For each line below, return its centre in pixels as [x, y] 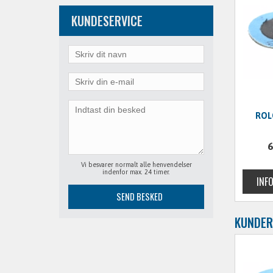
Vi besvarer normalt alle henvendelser [136, 165]
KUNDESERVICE [107, 21]
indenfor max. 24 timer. [136, 172]
